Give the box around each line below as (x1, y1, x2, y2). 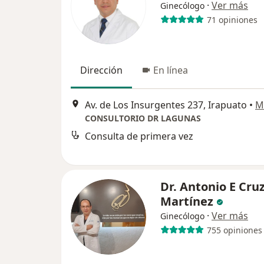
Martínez (160, 193, 216, 209)
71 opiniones (206, 14, 258, 25)
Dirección (80, 64, 123, 77)
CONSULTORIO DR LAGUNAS (85, 113, 201, 124)
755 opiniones (206, 224, 262, 236)
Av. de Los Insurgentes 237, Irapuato (85, 98, 247, 112)
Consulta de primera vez (85, 130, 193, 143)
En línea (153, 64, 188, 77)
